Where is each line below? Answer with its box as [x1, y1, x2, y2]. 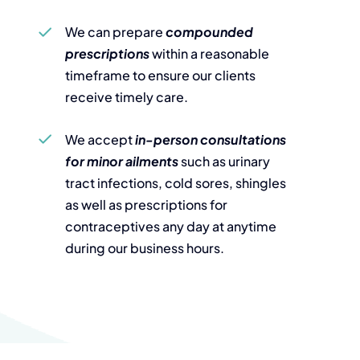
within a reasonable [149, 45, 269, 63]
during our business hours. [64, 239, 224, 256]
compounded [165, 23, 253, 41]
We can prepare [64, 23, 166, 41]
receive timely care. [64, 88, 188, 106]
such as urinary [178, 152, 270, 170]
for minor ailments [64, 152, 178, 170]
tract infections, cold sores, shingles [64, 174, 286, 191]
